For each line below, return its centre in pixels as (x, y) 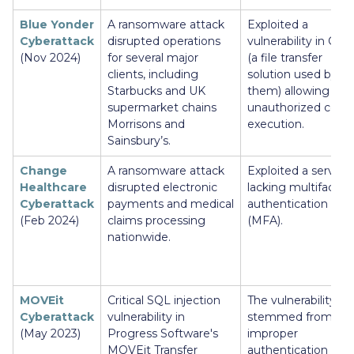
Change (43, 171)
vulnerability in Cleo (300, 41)
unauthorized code (299, 108)
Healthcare (53, 188)
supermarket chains (162, 108)
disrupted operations (164, 41)
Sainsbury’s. (139, 141)
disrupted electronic (162, 188)
